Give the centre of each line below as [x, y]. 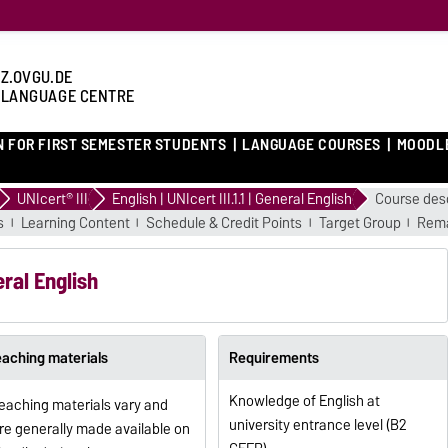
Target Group [359, 222]
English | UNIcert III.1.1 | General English [232, 198]
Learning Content [75, 222]
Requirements [273, 357]
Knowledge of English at [304, 401]
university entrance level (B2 [317, 425]
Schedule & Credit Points [224, 222]
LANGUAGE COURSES [312, 145]
